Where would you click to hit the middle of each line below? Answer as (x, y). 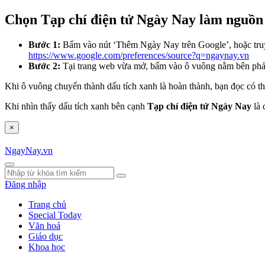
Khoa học (47, 247)
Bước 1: (44, 44)
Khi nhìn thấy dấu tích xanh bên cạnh (76, 106)
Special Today (55, 215)
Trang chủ (47, 204)
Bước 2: (44, 66)
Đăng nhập (25, 184)
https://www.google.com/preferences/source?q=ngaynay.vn (139, 55)
